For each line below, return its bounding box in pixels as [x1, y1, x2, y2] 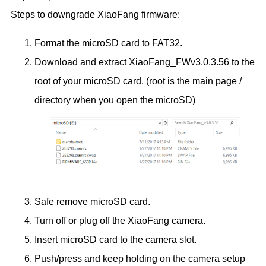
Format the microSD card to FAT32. [34, 37, 185, 48]
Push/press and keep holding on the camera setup [34, 253, 245, 264]
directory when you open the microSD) [34, 94, 198, 105]
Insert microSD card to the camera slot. [34, 234, 197, 245]
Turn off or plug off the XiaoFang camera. [34, 215, 205, 226]
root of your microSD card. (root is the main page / [34, 75, 242, 86]
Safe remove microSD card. [34, 196, 153, 207]
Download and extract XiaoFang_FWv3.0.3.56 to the [34, 56, 255, 67]
